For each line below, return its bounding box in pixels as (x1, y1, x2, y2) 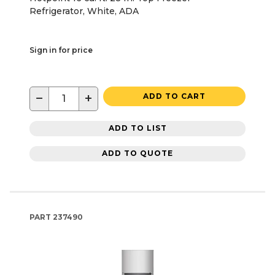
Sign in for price (29, 45, 93, 55)
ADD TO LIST (108, 123, 167, 133)
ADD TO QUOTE (102, 149, 173, 158)
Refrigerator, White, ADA (29, 5, 139, 17)
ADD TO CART (143, 91, 206, 101)
